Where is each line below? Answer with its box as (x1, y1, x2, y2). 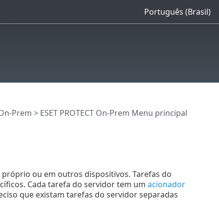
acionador (147, 178, 185, 190)
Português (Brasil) (144, 6, 211, 17)
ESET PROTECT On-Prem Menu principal (40, 108, 187, 119)
